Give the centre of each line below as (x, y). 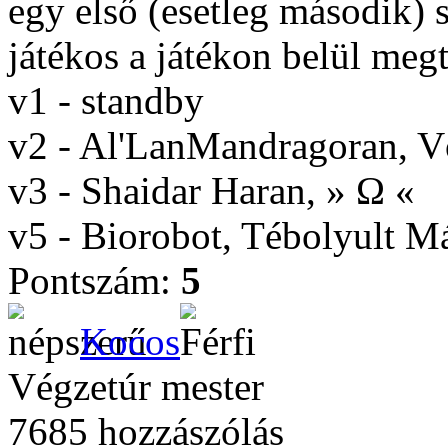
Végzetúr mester (136, 386)
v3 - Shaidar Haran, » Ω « (211, 190)
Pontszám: (94, 280)
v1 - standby (106, 100)
